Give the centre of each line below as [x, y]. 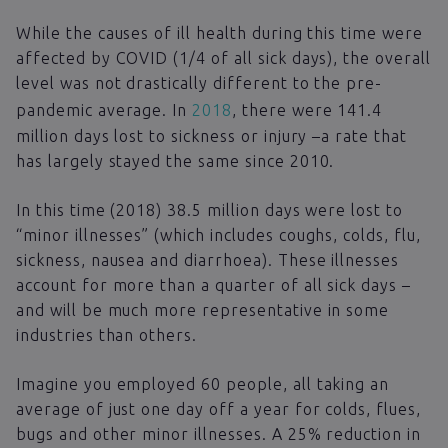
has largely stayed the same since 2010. [175, 160]
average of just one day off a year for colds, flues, [218, 408]
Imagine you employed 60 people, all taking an [203, 383]
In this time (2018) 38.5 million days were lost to [209, 209]
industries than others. [107, 334]
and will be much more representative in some [203, 309]
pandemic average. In [104, 109]
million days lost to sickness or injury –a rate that [211, 135]
